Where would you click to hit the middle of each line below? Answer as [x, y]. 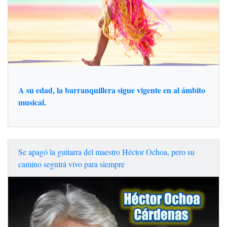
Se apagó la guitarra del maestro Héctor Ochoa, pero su [106, 152]
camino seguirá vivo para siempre [71, 164]
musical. [32, 102]
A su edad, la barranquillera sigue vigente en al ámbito [112, 90]
